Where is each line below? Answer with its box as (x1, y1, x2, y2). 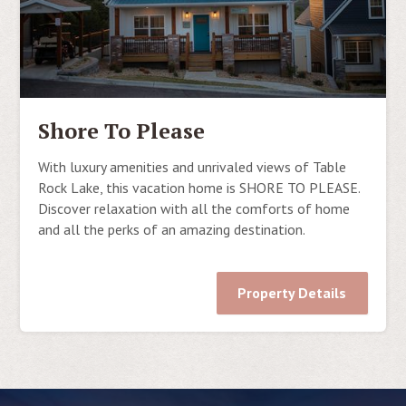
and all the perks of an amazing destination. (38, 219, 306, 238)
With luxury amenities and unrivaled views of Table (38, 157, 347, 176)
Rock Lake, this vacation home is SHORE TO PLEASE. (38, 178, 361, 197)
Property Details (237, 283, 347, 302)
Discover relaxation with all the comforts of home (38, 198, 351, 217)
